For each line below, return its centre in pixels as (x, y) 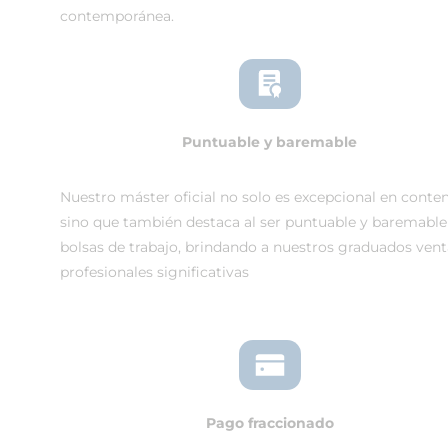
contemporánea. (117, 16)
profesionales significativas (154, 272)
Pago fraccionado (269, 423)
